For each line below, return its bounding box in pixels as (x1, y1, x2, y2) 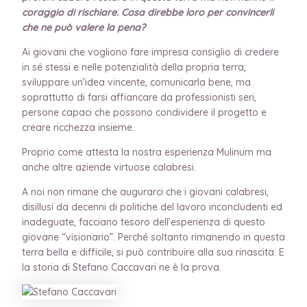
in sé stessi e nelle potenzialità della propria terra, (22, 60, 246, 73)
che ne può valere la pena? (22, 21, 148, 34)
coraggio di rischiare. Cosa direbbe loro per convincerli (22, 5, 273, 19)
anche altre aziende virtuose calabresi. (22, 160, 196, 173)
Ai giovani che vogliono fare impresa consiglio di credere (22, 45, 279, 58)
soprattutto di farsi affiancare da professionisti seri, (22, 90, 256, 103)
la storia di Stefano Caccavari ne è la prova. (22, 260, 221, 273)
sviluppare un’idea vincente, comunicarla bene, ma (22, 75, 251, 88)
